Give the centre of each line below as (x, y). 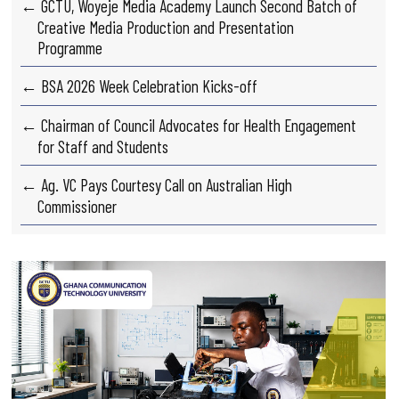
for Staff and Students (103, 147)
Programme (70, 48)
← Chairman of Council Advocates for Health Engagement (189, 126)
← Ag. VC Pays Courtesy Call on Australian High (157, 185)
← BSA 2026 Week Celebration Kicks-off (139, 86)
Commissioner (77, 207)
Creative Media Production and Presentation (166, 28)
